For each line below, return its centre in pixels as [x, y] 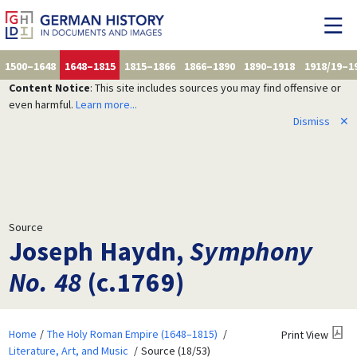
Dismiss [311, 121]
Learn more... [106, 104]
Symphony [251, 251]
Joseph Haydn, [99, 251]
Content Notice [49, 87]
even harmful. [42, 104]
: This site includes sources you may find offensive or [215, 87]
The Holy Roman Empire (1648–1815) [132, 333]
